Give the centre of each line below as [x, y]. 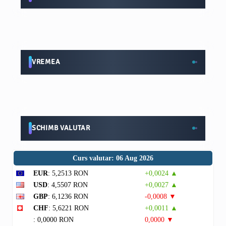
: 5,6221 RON [69, 208]
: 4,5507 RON [68, 185]
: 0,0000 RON [53, 220]
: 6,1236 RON [68, 196]
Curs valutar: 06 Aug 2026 [113, 158]
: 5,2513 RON [68, 173]
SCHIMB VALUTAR [61, 128]
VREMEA [46, 62]
